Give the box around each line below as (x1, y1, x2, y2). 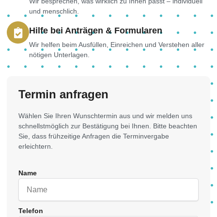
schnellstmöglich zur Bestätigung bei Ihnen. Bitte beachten (18, 122, 197, 130)
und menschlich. (29, 7, 79, 15)
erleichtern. (18, 142, 53, 151)
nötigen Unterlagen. (29, 51, 90, 59)
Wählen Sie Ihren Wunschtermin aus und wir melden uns (18, 112, 192, 120)
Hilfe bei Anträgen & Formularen (29, 26, 162, 36)
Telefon (18, 207, 43, 215)
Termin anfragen (18, 88, 108, 101)
